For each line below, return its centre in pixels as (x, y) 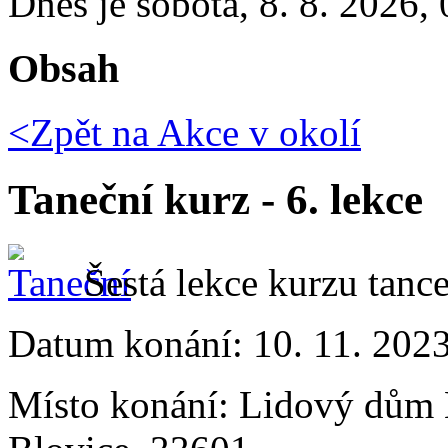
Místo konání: (123, 405)
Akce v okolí (255, 133)
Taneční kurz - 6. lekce (215, 200)
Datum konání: (130, 344)
